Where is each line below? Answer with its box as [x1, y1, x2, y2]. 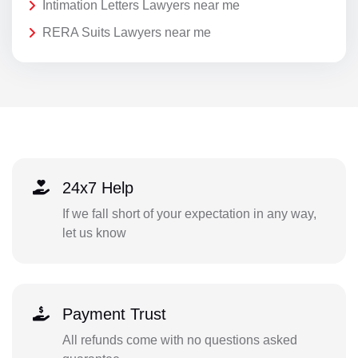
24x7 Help [62, 179, 133, 197]
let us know [62, 226, 126, 241]
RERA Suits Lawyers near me [42, 25, 211, 39]
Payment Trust [62, 304, 166, 323]
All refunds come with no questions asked [62, 332, 297, 347]
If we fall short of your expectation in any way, [62, 207, 316, 221]
